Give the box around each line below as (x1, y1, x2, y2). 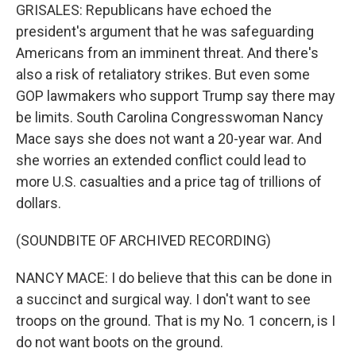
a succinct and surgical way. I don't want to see (16, 291, 311, 308)
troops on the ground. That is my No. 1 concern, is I (16, 312, 335, 329)
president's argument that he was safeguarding (16, 23, 314, 40)
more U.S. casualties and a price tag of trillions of (16, 173, 322, 190)
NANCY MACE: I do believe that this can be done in (16, 269, 332, 286)
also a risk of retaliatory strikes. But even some (16, 66, 310, 83)
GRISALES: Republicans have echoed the (16, 2, 272, 18)
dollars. (16, 195, 61, 211)
